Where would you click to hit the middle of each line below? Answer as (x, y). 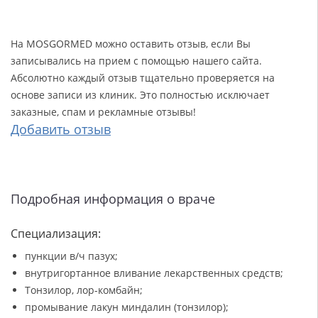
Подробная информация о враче (113, 199)
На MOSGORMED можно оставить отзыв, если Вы (131, 44)
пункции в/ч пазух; (71, 256)
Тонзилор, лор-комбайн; (84, 290)
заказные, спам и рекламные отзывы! (103, 112)
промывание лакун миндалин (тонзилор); (127, 307)
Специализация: (56, 234)
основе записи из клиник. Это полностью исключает (140, 95)
